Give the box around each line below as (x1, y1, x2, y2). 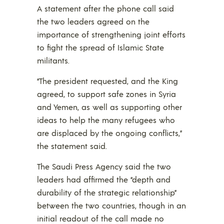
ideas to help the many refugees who (37, 114, 175, 125)
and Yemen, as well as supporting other (37, 101, 182, 112)
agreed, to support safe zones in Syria (37, 88, 176, 99)
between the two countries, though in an (37, 200, 186, 211)
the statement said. (37, 140, 107, 151)
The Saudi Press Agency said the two (37, 161, 171, 172)
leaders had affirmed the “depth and (37, 174, 170, 185)
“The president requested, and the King (37, 75, 178, 86)
